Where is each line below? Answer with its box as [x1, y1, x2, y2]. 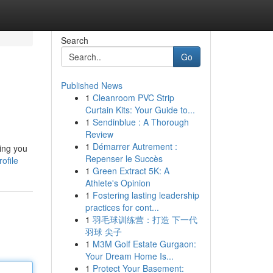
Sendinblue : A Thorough [92, 116, 189, 128]
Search [60, 34, 88, 46]
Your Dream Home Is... [85, 250, 174, 262]
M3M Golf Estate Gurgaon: [92, 238, 196, 250]
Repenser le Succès [85, 152, 163, 165]
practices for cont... [85, 201, 159, 213]
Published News [60, 79, 122, 91]
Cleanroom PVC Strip [92, 91, 174, 104]
